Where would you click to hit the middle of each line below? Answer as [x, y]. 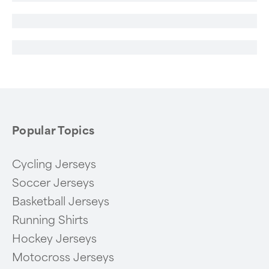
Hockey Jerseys [54, 239]
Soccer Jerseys [53, 183]
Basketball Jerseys [61, 202]
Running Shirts [50, 220]
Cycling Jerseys [54, 165]
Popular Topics [53, 131]
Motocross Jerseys [63, 258]
